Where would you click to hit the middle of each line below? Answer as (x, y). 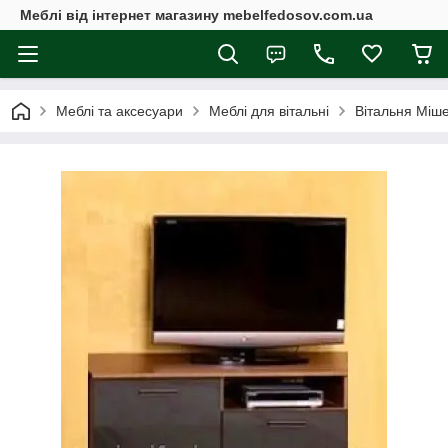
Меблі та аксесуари (119, 111)
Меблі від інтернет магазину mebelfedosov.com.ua (196, 15)
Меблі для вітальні (269, 111)
